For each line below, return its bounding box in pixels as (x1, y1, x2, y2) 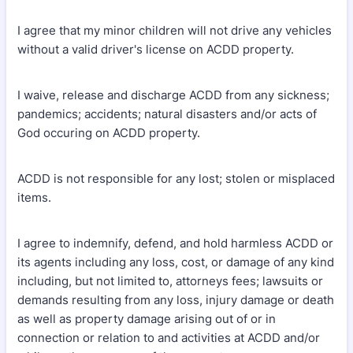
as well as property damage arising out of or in (17, 311, 276, 326)
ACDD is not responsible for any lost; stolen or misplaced (17, 171, 335, 186)
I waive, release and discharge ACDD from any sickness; (17, 87, 329, 102)
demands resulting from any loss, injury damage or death (17, 292, 334, 307)
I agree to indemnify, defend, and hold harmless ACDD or (17, 236, 333, 251)
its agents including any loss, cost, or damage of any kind (17, 255, 334, 269)
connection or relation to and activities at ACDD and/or (17, 330, 320, 345)
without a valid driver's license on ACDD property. (17, 42, 297, 57)
